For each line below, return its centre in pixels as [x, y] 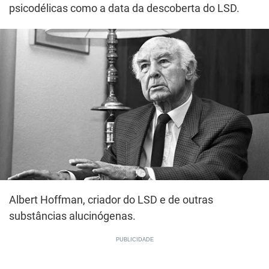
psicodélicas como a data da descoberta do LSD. [124, 8]
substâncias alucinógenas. [72, 216]
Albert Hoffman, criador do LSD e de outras [111, 200]
